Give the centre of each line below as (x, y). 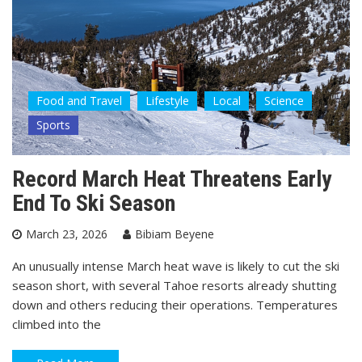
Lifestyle (167, 101)
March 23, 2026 (67, 234)
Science (284, 101)
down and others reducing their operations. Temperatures (175, 305)
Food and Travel (79, 101)
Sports (53, 125)
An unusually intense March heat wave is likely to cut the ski (176, 266)
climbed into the (57, 324)
